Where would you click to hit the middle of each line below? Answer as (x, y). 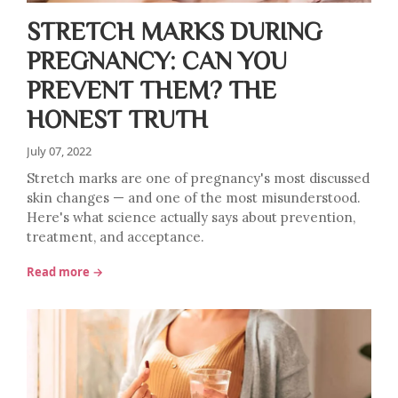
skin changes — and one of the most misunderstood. (194, 198)
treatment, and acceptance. (115, 237)
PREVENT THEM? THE (151, 89)
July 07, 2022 (59, 151)
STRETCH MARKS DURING (174, 30)
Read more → (65, 272)
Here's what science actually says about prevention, (191, 217)
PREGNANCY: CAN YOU (157, 60)
